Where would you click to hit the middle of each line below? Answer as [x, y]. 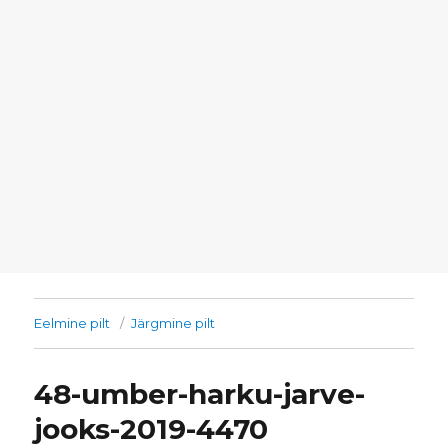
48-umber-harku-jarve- [200, 394]
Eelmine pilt [72, 323]
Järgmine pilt [173, 323]
